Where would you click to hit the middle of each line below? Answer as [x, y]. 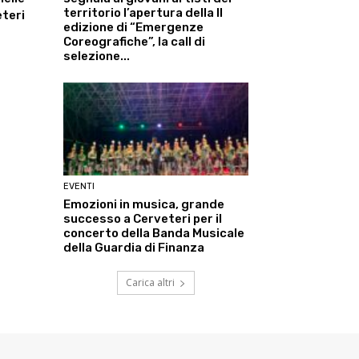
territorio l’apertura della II [143, 13]
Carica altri [150, 282]
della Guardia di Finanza [134, 247]
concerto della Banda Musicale [154, 233]
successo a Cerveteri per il [143, 218]
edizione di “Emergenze [133, 28]
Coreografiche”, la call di [134, 42]
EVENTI [79, 186]
